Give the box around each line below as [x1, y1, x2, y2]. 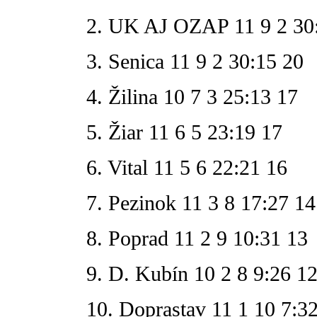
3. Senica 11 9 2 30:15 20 [86, 49, 304, 73]
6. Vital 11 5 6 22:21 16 [86, 155, 287, 179]
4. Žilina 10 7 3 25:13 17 [86, 84, 298, 108]
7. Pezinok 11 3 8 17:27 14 [86, 190, 316, 214]
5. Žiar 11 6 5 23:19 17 [86, 120, 282, 144]
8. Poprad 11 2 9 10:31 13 [86, 226, 308, 250]
